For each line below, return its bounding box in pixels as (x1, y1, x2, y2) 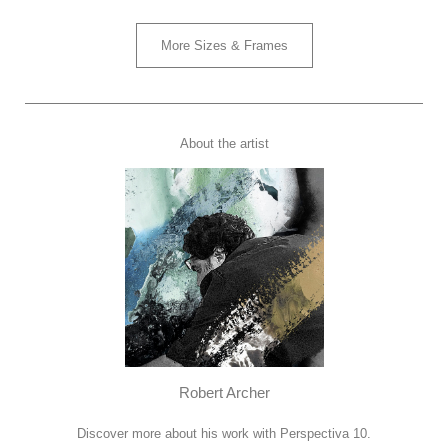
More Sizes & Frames (160, 37, 288, 53)
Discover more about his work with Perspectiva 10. (77, 425, 371, 441)
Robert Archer (178, 383, 270, 401)
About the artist (179, 135, 269, 151)
